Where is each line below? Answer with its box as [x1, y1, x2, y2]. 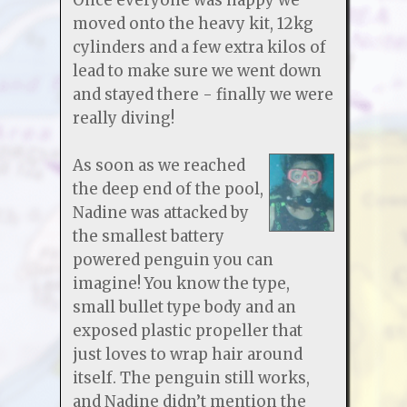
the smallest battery [72, 225, 224, 246]
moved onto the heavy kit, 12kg [72, 13, 313, 34]
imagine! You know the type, [72, 273, 290, 293]
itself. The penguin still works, [72, 367, 310, 388]
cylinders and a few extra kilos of [72, 36, 326, 57]
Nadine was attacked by [72, 202, 249, 223]
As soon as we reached [72, 154, 245, 175]
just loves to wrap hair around [72, 343, 303, 364]
